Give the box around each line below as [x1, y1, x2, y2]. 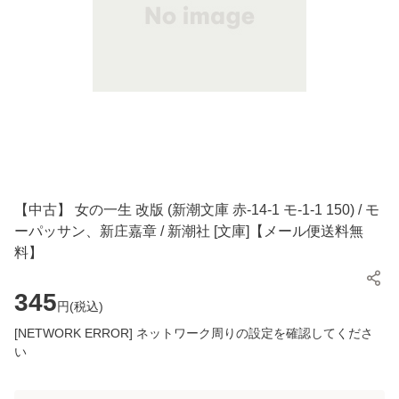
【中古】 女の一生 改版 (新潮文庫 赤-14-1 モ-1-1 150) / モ [14, 202, 379, 218]
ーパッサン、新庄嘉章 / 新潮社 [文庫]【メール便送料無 [14, 224, 363, 240]
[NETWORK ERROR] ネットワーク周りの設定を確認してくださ [14, 326, 373, 341]
